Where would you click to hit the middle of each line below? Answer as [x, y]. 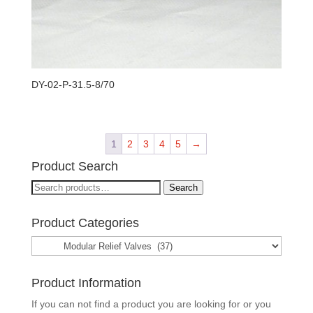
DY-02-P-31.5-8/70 [73, 85]
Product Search [74, 167]
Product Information [86, 283]
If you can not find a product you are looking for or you [151, 304]
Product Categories [85, 223]
